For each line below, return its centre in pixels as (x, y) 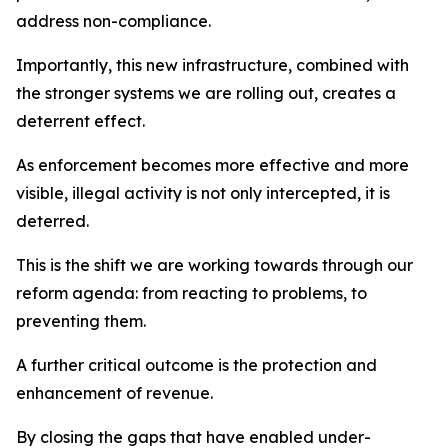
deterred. (52, 221)
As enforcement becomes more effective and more (212, 165)
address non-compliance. (113, 21)
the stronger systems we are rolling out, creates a (206, 93)
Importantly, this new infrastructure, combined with (212, 65)
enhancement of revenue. (114, 393)
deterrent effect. (80, 121)
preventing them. (81, 321)
